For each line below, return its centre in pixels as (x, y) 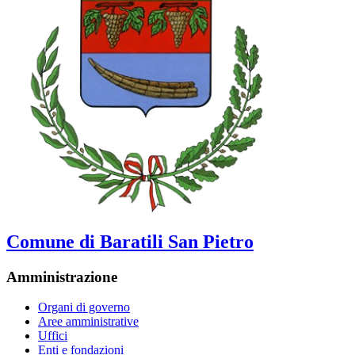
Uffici (53, 336)
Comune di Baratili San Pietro (130, 241)
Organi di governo (84, 307)
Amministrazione (62, 277)
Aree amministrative (88, 322)
